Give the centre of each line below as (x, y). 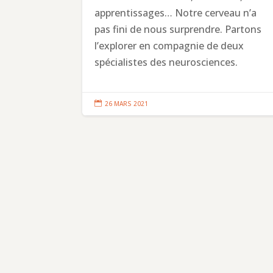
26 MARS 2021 (127, 104)
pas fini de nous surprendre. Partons (178, 30)
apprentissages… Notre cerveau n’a (176, 13)
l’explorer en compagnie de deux (169, 46)
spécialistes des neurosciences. (166, 62)
